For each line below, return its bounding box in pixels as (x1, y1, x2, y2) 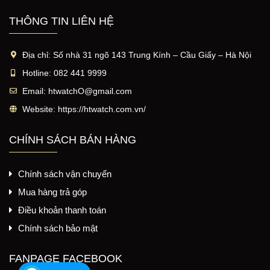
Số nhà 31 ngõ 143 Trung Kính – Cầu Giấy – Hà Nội (51, 49, 251, 60)
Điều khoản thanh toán (18, 204, 106, 215)
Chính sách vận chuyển (18, 168, 111, 179)
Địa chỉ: (22, 49, 51, 60)
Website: (22, 104, 55, 114)
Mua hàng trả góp (18, 186, 87, 197)
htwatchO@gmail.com (46, 86, 132, 96)
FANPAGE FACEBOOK (9, 252, 122, 265)
